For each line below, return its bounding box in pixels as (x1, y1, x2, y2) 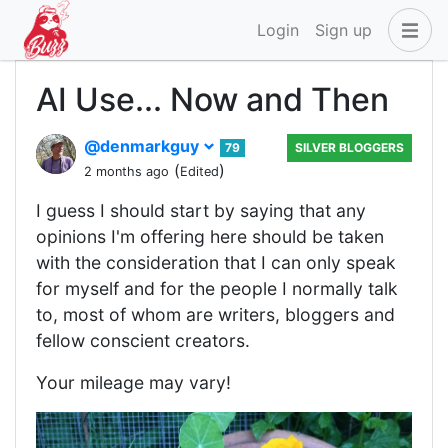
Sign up (315, 20, 372, 40)
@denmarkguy (84, 136, 203, 156)
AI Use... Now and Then (36, 80, 389, 119)
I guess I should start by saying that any (36, 200, 366, 221)
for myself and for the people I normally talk (36, 278, 398, 299)
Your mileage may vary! (36, 372, 231, 393)
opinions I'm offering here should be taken (36, 226, 384, 247)
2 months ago (84, 164, 169, 179)
